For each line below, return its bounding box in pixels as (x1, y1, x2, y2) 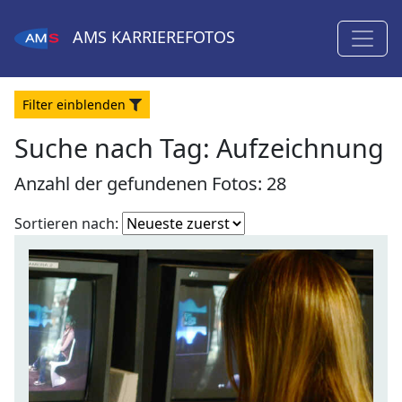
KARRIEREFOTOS (107, 26, 235, 48)
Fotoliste (244, 212, 302, 232)
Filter (22, 96, 57, 113)
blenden (75, 96, 126, 113)
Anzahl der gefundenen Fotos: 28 (14, 171, 286, 196)
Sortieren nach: (14, 214, 118, 233)
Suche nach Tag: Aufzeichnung (14, 130, 384, 165)
